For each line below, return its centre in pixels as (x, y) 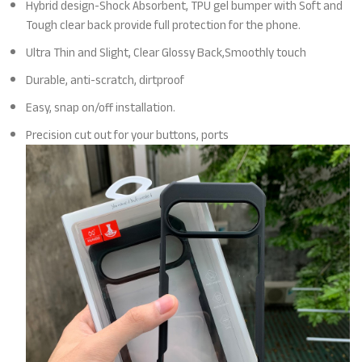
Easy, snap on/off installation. (101, 107)
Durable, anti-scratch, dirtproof (105, 80)
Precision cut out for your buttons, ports (128, 135)
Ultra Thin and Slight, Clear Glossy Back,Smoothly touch (166, 53)
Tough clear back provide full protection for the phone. (164, 25)
